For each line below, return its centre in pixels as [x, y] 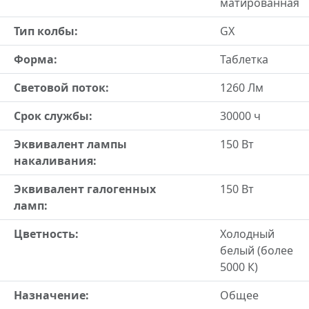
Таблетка [244, 59]
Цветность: [46, 234]
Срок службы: [53, 116]
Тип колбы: [46, 31]
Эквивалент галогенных [85, 189]
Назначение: [51, 295]
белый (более [256, 250]
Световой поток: [61, 88]
